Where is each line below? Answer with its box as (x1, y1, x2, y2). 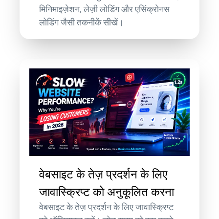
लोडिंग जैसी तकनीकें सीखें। (39, 17, 124, 28)
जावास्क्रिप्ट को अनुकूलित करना (39, 185, 175, 200)
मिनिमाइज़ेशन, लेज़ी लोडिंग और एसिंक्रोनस (39, 3, 170, 15)
